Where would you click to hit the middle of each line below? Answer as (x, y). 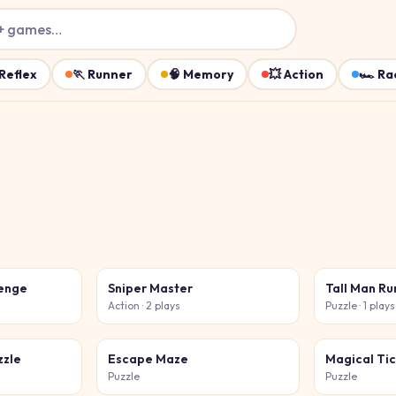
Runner (110, 74)
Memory (208, 74)
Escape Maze (148, 359)
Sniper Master (150, 288)
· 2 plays (160, 305)
